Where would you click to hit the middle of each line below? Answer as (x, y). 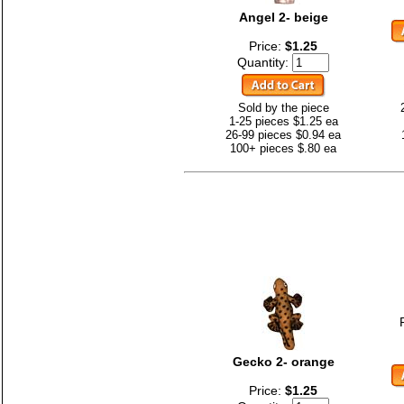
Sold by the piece (283, 107)
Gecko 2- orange (283, 361)
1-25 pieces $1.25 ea (283, 121)
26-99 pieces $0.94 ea (283, 134)
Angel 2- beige (283, 17)
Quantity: (265, 62)
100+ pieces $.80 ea (283, 148)
